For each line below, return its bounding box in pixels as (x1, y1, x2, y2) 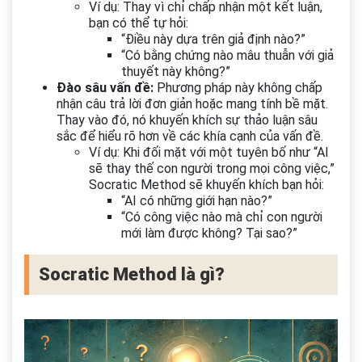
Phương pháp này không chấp (154, 80, 322, 96)
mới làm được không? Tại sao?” (121, 225, 297, 242)
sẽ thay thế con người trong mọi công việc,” (89, 161, 335, 177)
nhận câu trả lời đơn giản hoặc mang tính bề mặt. (57, 96, 328, 112)
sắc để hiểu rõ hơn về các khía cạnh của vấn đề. (57, 128, 323, 145)
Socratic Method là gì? (39, 264, 225, 285)
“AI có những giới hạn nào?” (121, 193, 272, 209)
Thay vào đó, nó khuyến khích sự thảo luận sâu (57, 112, 318, 128)
